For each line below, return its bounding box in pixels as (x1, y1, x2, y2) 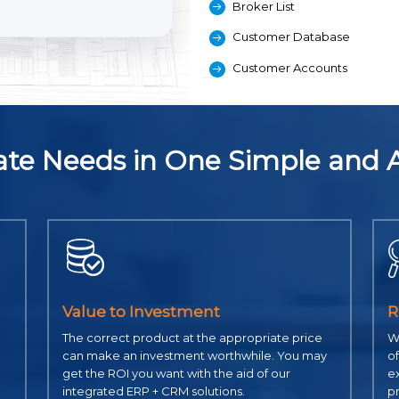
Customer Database (232, 29, 351, 45)
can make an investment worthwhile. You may (61, 348, 327, 363)
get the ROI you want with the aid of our (61, 366, 290, 381)
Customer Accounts (232, 60, 351, 75)
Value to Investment (61, 303, 220, 322)
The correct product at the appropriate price (61, 330, 322, 346)
